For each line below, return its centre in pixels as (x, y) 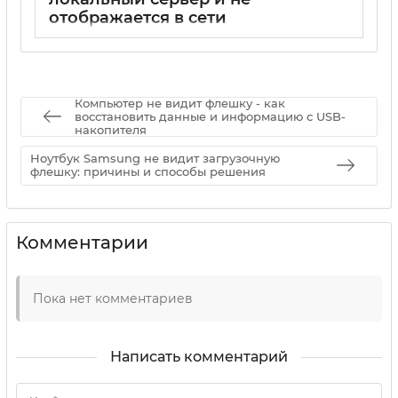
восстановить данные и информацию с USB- (210, 116)
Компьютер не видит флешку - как (180, 103)
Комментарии (82, 242)
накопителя (111, 129)
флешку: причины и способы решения (148, 172)
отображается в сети (138, 18)
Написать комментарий (199, 356)
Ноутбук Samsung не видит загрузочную (155, 159)
